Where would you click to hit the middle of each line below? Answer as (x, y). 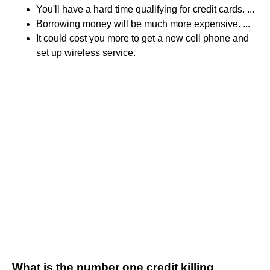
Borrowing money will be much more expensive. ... (143, 24)
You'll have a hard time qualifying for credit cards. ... (145, 9)
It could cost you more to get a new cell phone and (143, 38)
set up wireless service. (86, 52)
